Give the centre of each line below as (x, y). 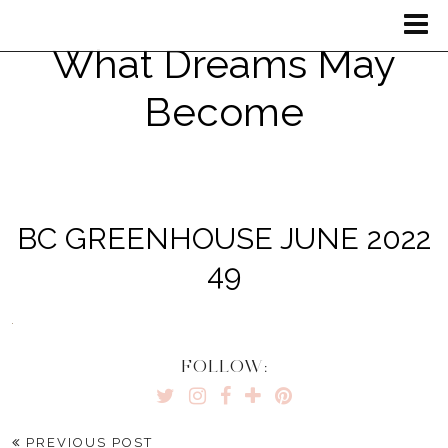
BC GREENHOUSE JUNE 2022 (224, 238)
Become (224, 111)
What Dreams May (224, 63)
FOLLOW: (224, 366)
